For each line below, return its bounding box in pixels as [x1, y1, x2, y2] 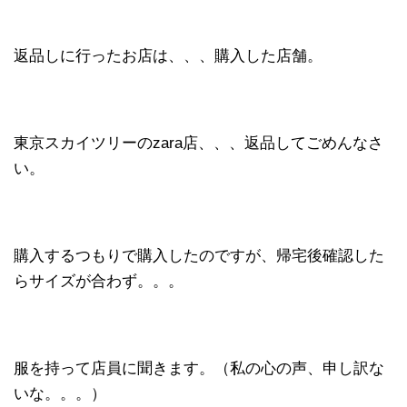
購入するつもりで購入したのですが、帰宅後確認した [14, 247, 384, 264]
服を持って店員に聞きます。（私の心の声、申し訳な [14, 360, 384, 377]
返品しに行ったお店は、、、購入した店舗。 [14, 47, 323, 65]
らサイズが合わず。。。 [14, 273, 184, 290]
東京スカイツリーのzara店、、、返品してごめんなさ [14, 134, 383, 152]
